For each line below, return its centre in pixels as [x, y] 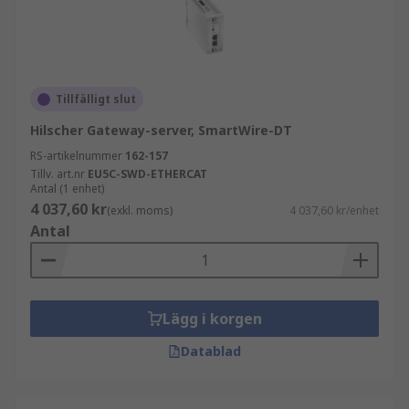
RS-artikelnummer [76, 156]
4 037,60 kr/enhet [334, 210]
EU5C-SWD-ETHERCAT [147, 174]
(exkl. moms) [140, 210]
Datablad [211, 351]
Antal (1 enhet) [67, 189]
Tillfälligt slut [96, 99]
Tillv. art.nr [58, 174]
